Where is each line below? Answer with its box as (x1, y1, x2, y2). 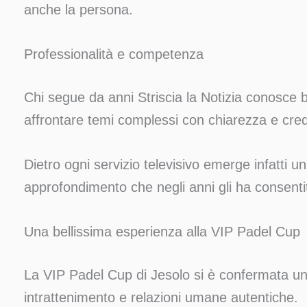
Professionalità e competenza (24, 47, 204, 62)
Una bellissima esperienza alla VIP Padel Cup (24, 224, 300, 240)
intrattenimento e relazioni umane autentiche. (24, 290, 298, 306)
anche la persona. (24, 2, 133, 18)
